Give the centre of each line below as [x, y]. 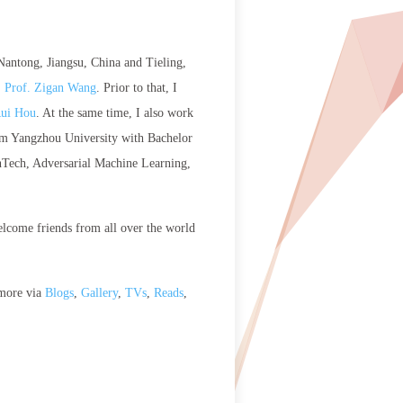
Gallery [99, 293]
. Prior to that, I [137, 88]
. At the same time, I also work [115, 113]
